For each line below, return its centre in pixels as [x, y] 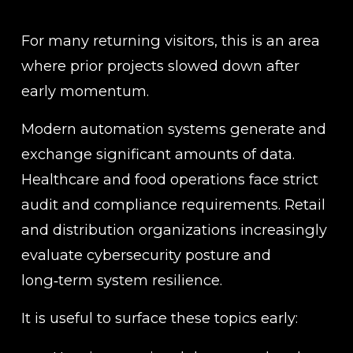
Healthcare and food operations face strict [169, 180]
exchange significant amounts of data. [158, 154]
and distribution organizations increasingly [174, 230]
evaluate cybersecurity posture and [146, 255]
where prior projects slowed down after [160, 66]
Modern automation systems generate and [173, 129]
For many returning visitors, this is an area [170, 41]
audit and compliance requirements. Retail [173, 205]
